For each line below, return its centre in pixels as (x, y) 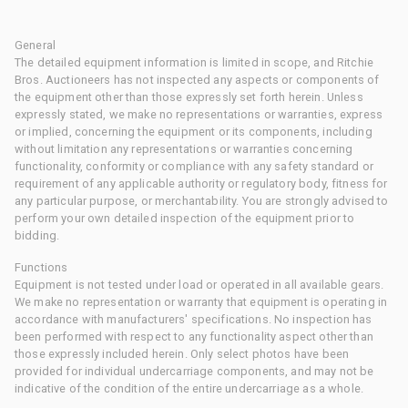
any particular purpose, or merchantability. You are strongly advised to (202, 200)
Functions (41, 267)
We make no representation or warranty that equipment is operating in (201, 301)
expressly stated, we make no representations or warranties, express (199, 114)
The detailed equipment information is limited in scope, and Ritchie (194, 62)
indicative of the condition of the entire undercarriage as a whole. (189, 388)
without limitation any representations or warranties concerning (184, 148)
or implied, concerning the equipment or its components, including (194, 131)
